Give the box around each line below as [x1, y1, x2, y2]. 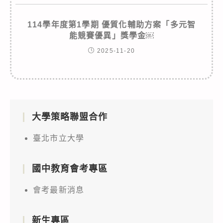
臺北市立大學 [33, 133, 85, 142]
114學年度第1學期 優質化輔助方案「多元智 [27, 20, 196, 29]
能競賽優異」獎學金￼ [69, 31, 154, 40]
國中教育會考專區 [32, 163, 108, 174]
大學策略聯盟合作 [32, 111, 108, 122]
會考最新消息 [33, 185, 85, 194]
